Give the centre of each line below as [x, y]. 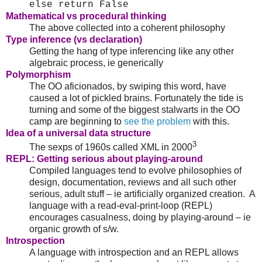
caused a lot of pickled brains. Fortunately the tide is [136, 98]
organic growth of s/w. [74, 229]
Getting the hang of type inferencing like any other [132, 51]
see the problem [157, 122]
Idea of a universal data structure [78, 133]
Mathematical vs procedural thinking [86, 16]
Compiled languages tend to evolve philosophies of [135, 171]
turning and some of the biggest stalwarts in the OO [135, 110]
